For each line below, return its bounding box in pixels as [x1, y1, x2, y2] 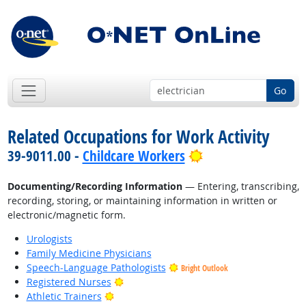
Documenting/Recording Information [7, 180, 182, 193]
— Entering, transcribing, [182, 180, 299, 193]
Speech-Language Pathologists [26, 261, 166, 275]
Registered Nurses [26, 275, 111, 289]
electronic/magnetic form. [7, 208, 126, 222]
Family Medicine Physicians [26, 247, 152, 260]
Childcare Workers [82, 146, 185, 166]
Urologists [26, 232, 72, 246]
